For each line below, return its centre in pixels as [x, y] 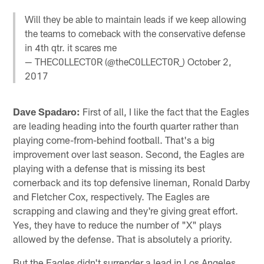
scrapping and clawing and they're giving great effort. [126, 211]
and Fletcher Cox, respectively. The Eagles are [112, 197]
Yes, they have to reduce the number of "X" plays [118, 225]
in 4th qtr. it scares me [71, 47]
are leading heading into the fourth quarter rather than [126, 126]
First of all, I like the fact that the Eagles [165, 112]
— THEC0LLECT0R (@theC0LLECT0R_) [106, 61]
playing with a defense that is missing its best [109, 168]
